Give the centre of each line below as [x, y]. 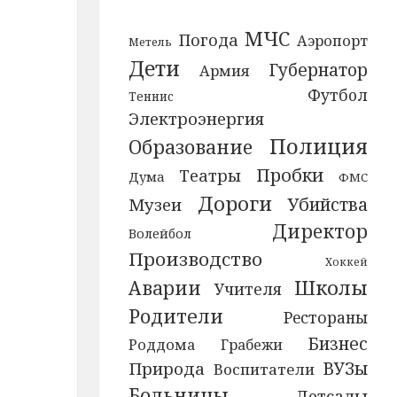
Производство [195, 259]
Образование [190, 147]
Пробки [290, 175]
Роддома [162, 345]
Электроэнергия [196, 118]
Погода [208, 40]
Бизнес [338, 343]
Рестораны [326, 317]
